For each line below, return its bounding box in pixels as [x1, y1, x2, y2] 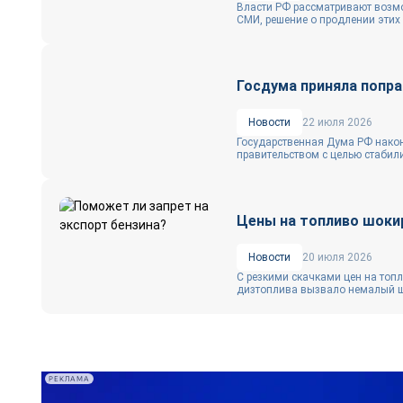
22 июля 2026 [302, 116, 372, 129]
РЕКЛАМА [49, 374, 90, 383]
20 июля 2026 [302, 251, 372, 264]
